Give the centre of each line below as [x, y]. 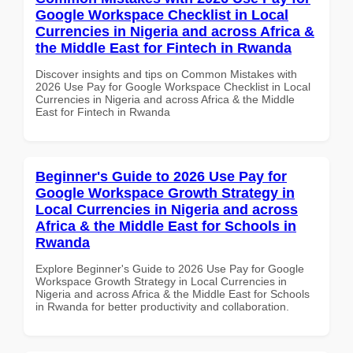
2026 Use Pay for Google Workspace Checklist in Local [173, 86]
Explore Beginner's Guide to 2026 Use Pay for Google [170, 268]
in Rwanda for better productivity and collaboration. [162, 306]
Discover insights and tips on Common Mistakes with [166, 74]
